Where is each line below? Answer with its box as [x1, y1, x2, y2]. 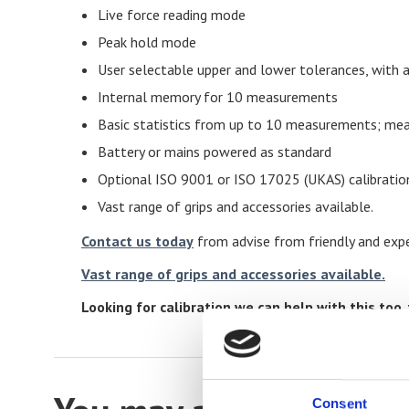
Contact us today [81, 232, 194, 251]
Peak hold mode [98, 33, 196, 52]
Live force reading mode [98, 5, 246, 25]
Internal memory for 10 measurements [98, 88, 338, 107]
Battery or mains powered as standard [98, 142, 331, 162]
